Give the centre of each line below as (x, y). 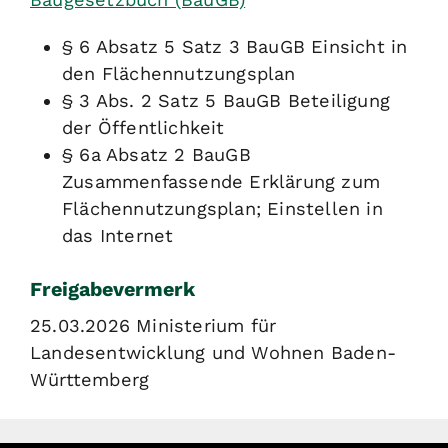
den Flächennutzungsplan (179, 74)
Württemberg (90, 380)
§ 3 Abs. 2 (110, 101)
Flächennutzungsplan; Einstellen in (222, 209)
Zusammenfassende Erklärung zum (221, 182)
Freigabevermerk (112, 290)
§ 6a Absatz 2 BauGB (156, 155)
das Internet (118, 236)
